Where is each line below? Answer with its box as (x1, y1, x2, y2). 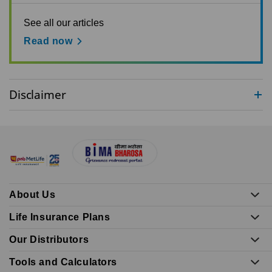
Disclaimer (9, 86, 66, 102)
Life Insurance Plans (9, 211, 110, 222)
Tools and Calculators (9, 256, 117, 267)
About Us (9, 189, 56, 200)
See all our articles (24, 17, 104, 28)
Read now (24, 35, 73, 46)
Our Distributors (9, 234, 89, 245)
